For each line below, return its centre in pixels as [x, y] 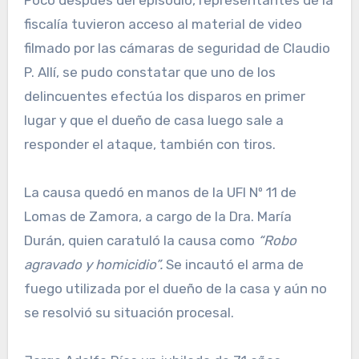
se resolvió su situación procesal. [129, 313]
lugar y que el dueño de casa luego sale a [153, 121]
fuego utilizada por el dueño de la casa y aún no [175, 289]
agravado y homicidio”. [95, 265]
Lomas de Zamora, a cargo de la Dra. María [157, 217]
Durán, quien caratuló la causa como [141, 241]
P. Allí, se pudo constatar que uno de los [149, 73]
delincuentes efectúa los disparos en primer [164, 97]
